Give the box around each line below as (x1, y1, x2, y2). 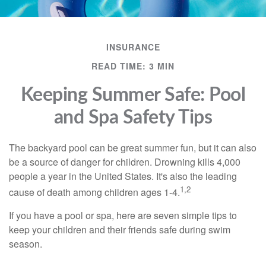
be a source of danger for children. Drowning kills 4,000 (9, 155, 240, 169)
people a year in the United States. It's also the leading (9, 169, 237, 183)
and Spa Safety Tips (53, 108, 213, 127)
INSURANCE (106, 41, 160, 53)
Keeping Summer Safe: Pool (20, 85, 246, 104)
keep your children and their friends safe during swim (9, 223, 230, 237)
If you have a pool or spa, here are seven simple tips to (9, 208, 237, 223)
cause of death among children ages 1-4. (9, 185, 180, 199)
